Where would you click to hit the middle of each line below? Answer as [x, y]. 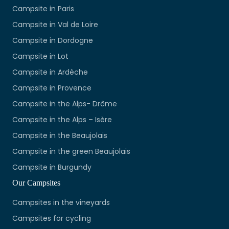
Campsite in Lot [40, 56]
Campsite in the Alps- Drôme [65, 104]
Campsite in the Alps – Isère [62, 120]
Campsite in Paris [43, 9]
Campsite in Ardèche [50, 72]
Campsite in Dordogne [53, 41]
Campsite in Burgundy [52, 167]
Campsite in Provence [52, 88]
